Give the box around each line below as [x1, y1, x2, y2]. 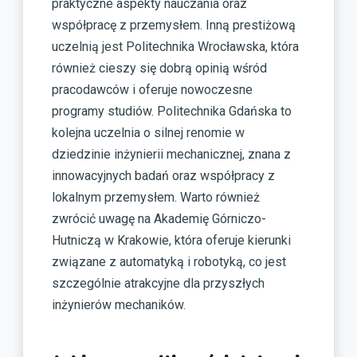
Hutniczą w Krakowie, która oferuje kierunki [52, 232, 291, 248]
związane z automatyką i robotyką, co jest [52, 253, 286, 269]
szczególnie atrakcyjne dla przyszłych [52, 275, 265, 291]
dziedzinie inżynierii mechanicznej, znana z [52, 146, 291, 162]
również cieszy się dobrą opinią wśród [52, 60, 267, 76]
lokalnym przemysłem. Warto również [52, 189, 260, 205]
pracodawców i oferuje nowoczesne [52, 81, 253, 97]
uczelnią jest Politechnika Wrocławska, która [52, 38, 299, 54]
